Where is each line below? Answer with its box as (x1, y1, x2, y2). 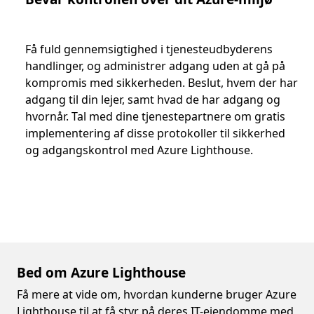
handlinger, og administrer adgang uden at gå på (25, 58, 285, 74)
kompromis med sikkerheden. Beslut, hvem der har (25, 75, 298, 90)
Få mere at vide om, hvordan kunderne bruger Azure (17, 287, 296, 302)
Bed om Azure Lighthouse (17, 264, 186, 282)
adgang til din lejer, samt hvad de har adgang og (25, 92, 280, 107)
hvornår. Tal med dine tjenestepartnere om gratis (25, 109, 285, 124)
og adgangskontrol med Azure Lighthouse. (25, 142, 253, 158)
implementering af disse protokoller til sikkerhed (25, 125, 285, 141)
